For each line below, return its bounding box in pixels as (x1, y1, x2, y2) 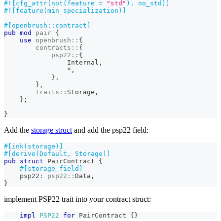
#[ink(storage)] (4, 142, 63, 150)
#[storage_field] (20, 164, 83, 172)
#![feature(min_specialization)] (4, 6, 126, 14)
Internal (67, 58, 99, 66)
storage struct (31, 125, 72, 134)
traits (36, 88, 59, 96)
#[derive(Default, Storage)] (4, 149, 110, 157)
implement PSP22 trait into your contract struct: (4, 194, 151, 203)
